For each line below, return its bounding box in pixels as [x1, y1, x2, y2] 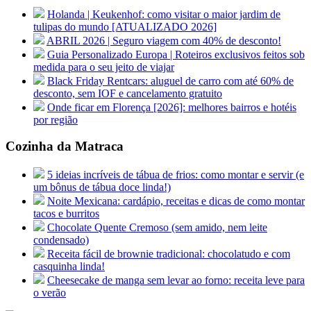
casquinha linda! [33, 260, 105, 273]
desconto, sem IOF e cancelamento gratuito [33, 87, 222, 99]
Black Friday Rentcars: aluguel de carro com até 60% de [47, 74, 294, 87]
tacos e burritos [33, 208, 99, 220]
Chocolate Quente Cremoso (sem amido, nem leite [47, 221, 267, 234]
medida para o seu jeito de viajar [33, 60, 174, 73]
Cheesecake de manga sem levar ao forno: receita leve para [47, 274, 305, 287]
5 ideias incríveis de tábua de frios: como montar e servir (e [47, 169, 304, 181]
